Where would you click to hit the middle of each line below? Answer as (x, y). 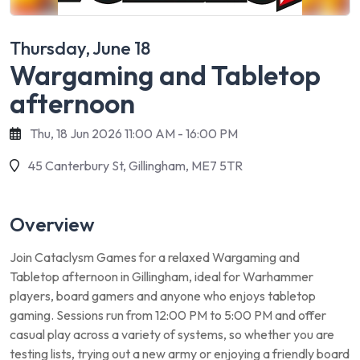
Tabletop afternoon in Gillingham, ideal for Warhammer (162, 276)
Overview (52, 224)
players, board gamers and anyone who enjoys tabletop (163, 296)
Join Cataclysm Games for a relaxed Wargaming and (155, 257)
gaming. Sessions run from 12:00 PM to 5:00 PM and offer (168, 315)
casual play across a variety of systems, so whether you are (172, 334)
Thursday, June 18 (80, 48)
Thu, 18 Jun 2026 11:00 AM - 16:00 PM (134, 133)
